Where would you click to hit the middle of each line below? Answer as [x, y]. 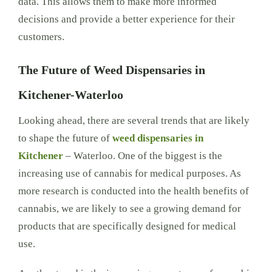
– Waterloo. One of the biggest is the [144, 156]
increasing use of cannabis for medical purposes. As [129, 173]
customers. [41, 37]
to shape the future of [65, 138]
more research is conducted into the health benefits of [133, 191]
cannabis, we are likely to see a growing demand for [129, 209]
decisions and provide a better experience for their [126, 19]
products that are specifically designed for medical [127, 226]
